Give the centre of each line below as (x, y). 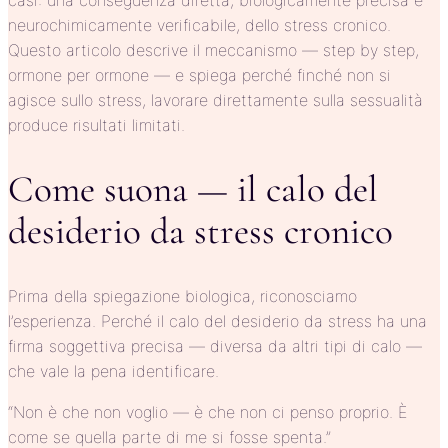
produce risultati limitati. (96, 124)
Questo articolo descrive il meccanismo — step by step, (213, 49)
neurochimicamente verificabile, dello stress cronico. (199, 24)
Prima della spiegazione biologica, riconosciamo (182, 295)
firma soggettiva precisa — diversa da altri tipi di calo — (215, 345)
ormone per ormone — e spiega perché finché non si (199, 74)
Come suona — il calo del (193, 189)
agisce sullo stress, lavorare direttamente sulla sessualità (215, 99)
